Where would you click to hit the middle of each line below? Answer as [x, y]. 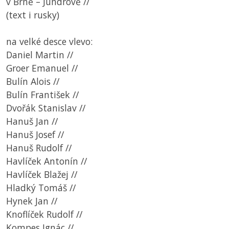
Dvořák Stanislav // [46, 108]
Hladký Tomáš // [41, 188]
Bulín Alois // [33, 82]
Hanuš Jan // [32, 121]
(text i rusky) [33, 15]
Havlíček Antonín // [47, 161]
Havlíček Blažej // [44, 175]
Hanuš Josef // [35, 135]
